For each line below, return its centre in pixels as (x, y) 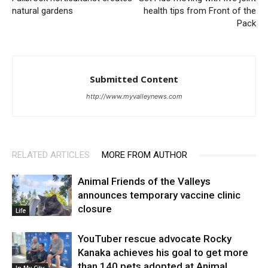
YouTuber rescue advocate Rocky (155, 239)
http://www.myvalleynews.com (134, 97)
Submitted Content (134, 79)
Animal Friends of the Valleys (144, 182)
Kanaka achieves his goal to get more (163, 253)
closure (95, 209)
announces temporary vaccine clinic (159, 195)
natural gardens (42, 11)
